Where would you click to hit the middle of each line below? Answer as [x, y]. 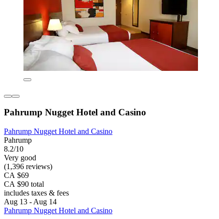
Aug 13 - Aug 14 [30, 201]
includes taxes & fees [36, 193]
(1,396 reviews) [28, 166]
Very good [20, 157]
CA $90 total [24, 184]
